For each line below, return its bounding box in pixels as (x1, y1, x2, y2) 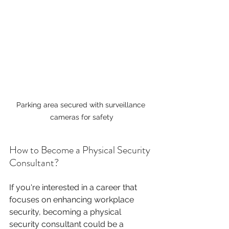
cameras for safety (50, 112, 113, 121)
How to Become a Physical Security (9, 142, 152, 157)
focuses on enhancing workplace (9, 194, 136, 204)
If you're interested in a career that (9, 182, 139, 192)
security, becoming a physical (9, 207, 123, 217)
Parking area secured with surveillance (16, 100, 147, 109)
